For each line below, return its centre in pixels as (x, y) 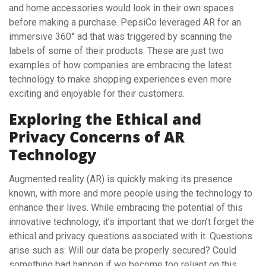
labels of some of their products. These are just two (116, 50)
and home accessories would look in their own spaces (121, 8)
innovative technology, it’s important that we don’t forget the (132, 221)
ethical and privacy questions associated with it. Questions (131, 236)
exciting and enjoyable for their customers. (97, 93)
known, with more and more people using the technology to (131, 193)
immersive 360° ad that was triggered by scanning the (121, 36)
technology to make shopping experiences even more (120, 79)
